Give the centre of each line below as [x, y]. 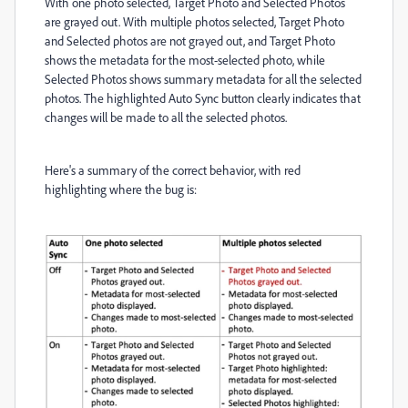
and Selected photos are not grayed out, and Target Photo [190, 41]
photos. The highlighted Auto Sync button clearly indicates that [203, 98]
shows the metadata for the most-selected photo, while [185, 60]
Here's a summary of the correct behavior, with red [173, 170]
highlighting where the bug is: [121, 189]
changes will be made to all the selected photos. [166, 117]
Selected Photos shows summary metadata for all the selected [203, 79]
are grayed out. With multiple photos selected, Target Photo [194, 22]
